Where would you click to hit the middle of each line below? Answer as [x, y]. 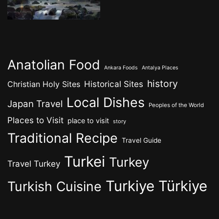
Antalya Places [160, 67]
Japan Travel [35, 104]
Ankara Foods [121, 67]
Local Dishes [106, 102]
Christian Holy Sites [44, 84]
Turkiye [130, 186]
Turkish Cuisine [55, 186]
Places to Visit [35, 120]
